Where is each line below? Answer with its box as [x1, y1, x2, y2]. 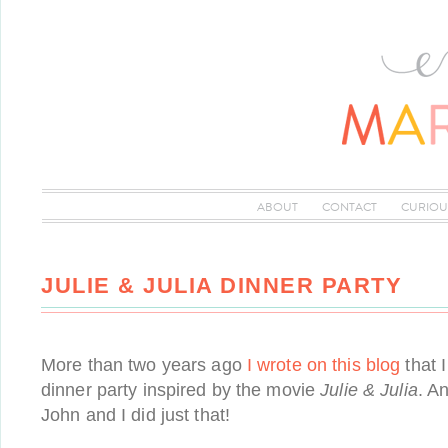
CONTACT [321, 198, 378, 216]
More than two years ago [41, 355, 247, 375]
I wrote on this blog [246, 355, 401, 375]
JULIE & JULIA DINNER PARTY [41, 273, 402, 298]
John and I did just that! [41, 405, 230, 425]
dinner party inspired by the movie [41, 380, 321, 400]
